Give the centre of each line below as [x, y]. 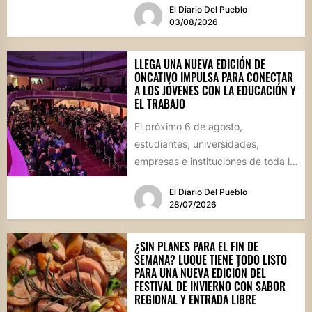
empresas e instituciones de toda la [214, 161]
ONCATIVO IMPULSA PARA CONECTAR [213, 77]
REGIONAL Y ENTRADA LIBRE [195, 300]
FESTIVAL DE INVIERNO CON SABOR [210, 287]
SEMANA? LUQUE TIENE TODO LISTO [210, 260]
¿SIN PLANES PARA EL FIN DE [196, 247]
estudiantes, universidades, [196, 143]
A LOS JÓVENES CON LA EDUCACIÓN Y [215, 90]
